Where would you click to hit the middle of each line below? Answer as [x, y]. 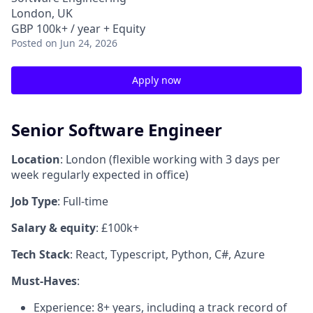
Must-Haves [44, 281]
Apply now [156, 80]
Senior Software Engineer [117, 130]
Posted [27, 43]
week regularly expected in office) [100, 174]
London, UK [42, 13]
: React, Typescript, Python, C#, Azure [167, 254]
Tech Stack [41, 254]
